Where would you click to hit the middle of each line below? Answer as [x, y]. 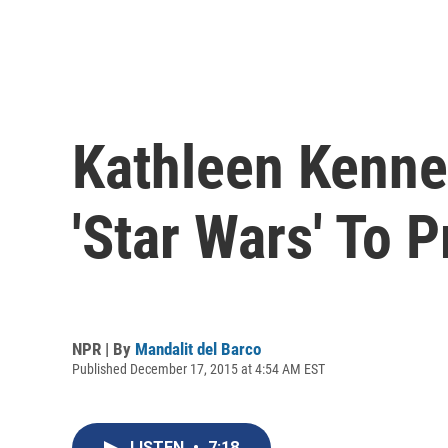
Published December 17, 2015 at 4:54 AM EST [198, 368]
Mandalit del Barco [198, 348]
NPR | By [103, 348]
